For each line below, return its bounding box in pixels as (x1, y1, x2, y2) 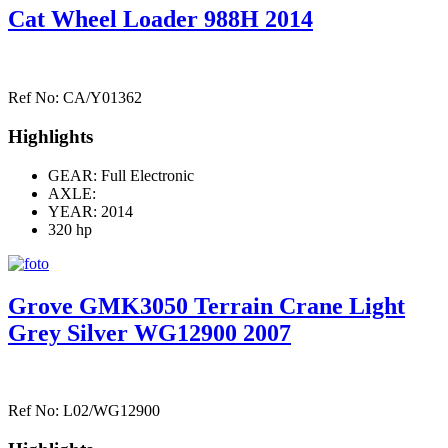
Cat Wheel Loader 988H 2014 (8, 6, 313, 33)
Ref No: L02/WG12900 (8, 402, 160, 420)
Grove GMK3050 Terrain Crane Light (8, 292, 405, 319)
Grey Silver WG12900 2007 (8, 319, 291, 346)
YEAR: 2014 (48, 202, 133, 220)
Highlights (8, 125, 93, 147)
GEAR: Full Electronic (48, 166, 194, 184)
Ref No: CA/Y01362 (8, 89, 142, 107)
